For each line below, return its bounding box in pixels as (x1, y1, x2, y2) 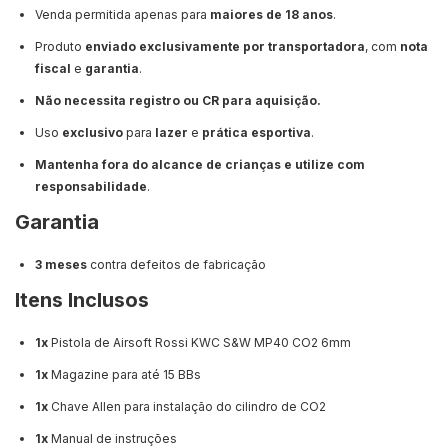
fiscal (35, 61, 71, 77)
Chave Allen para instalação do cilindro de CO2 (51, 399, 326, 415)
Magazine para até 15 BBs (51, 367, 201, 383)
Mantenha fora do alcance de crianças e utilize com (35, 157, 365, 173)
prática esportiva (202, 125, 311, 141)
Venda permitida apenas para (35, 7, 210, 23)
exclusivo (62, 125, 123, 141)
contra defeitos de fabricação (87, 257, 266, 273)
